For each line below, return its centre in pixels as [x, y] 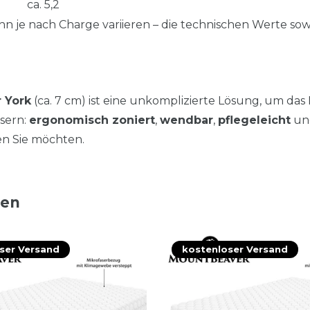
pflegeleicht [254, 120]
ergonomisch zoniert [92, 120]
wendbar [186, 120]
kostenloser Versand [235, 249]
